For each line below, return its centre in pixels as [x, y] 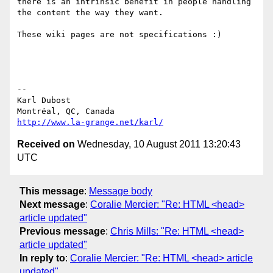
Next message [52, 204]
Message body [121, 191]
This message [52, 191]
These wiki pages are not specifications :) [119, 35]
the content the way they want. [93, 13]
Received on [46, 144]
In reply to [42, 258]
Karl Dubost [44, 101]
